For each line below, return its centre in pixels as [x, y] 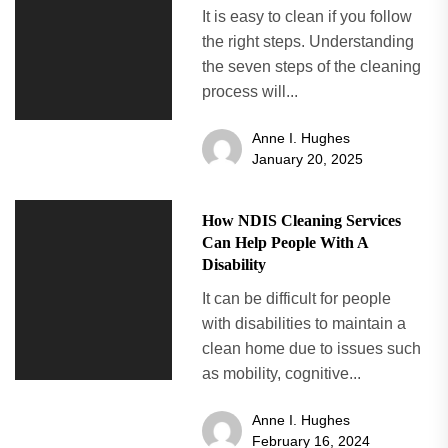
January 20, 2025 [307, 158]
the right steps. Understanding [307, 41]
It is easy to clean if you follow [306, 16]
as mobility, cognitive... [281, 373]
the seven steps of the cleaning [311, 66]
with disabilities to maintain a [303, 323]
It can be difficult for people [296, 298]
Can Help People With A [285, 242]
